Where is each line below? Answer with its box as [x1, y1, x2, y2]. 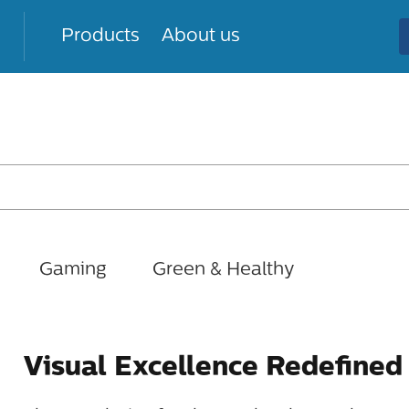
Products [61, 27, 140, 46]
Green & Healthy [152, 261, 295, 279]
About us [162, 27, 240, 46]
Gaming [39, 261, 107, 279]
